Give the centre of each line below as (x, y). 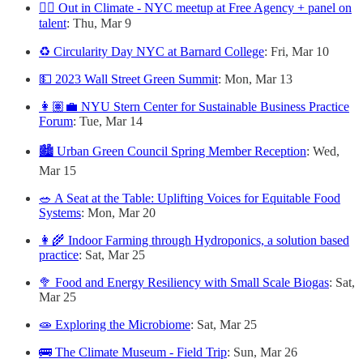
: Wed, (323, 152)
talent (53, 23)
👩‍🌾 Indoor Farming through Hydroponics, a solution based (194, 241)
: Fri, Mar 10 (297, 52)
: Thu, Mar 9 (99, 23)
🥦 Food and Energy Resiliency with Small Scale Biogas (184, 283)
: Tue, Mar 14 (108, 122)
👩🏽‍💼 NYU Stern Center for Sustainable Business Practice (194, 107)
